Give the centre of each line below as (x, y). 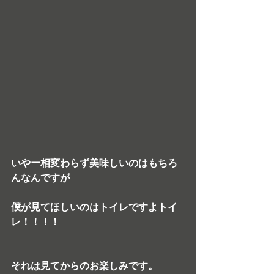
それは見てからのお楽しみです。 (84, 266)
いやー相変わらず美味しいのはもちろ (94, 163)
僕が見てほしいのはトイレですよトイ (94, 207)
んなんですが (40, 178)
